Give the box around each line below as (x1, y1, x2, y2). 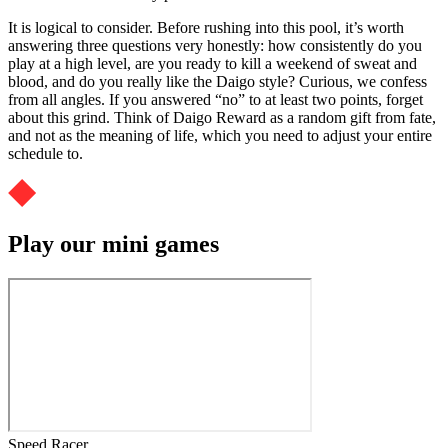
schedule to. (8, 145, 83, 163)
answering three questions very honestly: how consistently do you (8, 37, 422, 55)
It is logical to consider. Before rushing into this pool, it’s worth (8, 19, 404, 37)
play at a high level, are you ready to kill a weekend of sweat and (8, 55, 417, 73)
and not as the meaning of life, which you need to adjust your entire (8, 127, 432, 145)
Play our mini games (8, 230, 219, 257)
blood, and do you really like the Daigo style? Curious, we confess (8, 73, 427, 91)
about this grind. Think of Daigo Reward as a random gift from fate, (8, 109, 436, 127)
